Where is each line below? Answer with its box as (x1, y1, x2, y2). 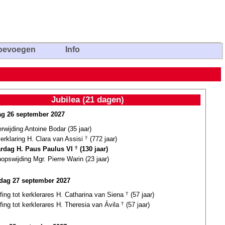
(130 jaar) (78, 145, 108, 153)
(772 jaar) (88, 135, 117, 143)
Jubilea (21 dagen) (51, 94, 124, 104)
